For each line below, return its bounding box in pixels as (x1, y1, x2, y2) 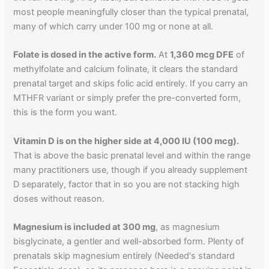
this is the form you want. (13, 107, 118, 118)
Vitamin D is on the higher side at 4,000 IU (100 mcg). (13, 135, 240, 147)
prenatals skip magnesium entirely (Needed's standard (13, 250, 235, 261)
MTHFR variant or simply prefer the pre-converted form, (13, 92, 241, 104)
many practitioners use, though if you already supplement (13, 164, 248, 175)
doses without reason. (13, 193, 105, 204)
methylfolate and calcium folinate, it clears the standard (13, 64, 238, 75)
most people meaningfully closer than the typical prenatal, (13, 6, 249, 17)
